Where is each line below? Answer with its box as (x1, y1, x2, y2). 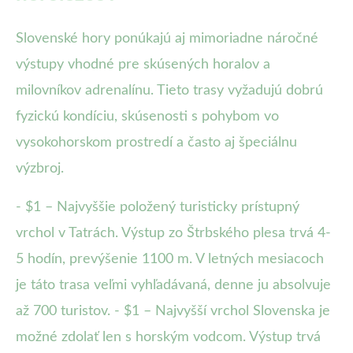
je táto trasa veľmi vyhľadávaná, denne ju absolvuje (16, 278, 331, 293)
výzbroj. (16, 162, 64, 176)
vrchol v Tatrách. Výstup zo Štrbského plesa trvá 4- (16, 226, 331, 241)
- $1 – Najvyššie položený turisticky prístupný (16, 200, 299, 215)
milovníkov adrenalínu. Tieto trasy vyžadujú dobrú (16, 84, 323, 98)
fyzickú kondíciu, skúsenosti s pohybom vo (16, 110, 279, 124)
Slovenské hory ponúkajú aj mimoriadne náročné (16, 32, 318, 46)
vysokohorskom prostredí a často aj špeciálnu (16, 136, 297, 150)
